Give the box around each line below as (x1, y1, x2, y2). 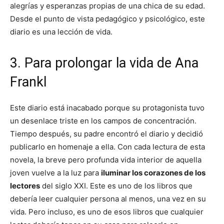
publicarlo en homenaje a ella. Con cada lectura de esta (10, 141, 205, 151)
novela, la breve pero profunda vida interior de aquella (10, 154, 201, 164)
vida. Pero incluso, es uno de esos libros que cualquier (10, 206, 203, 216)
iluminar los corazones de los (101, 167, 205, 177)
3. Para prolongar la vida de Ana (10, 54, 198, 71)
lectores (10, 180, 40, 190)
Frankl (10, 73, 46, 90)
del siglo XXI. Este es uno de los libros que (40, 180, 192, 190)
